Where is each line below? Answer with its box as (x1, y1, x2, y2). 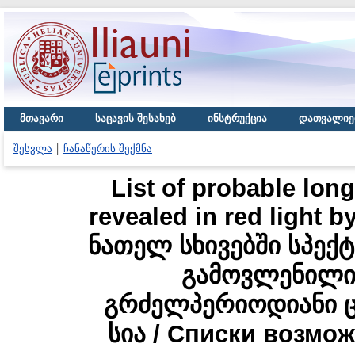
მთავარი (20, 113, 63, 124)
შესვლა (13, 143, 52, 155)
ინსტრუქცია (208, 113, 267, 124)
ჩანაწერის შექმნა (63, 143, 152, 155)
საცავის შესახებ (95, 113, 176, 124)
